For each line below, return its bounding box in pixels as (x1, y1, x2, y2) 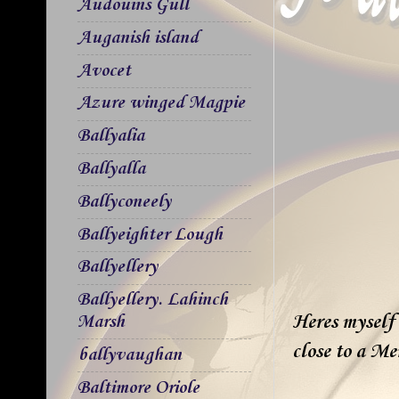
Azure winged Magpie (77, 93, 245, 115)
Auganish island (77, 27, 199, 49)
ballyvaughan (77, 344, 182, 366)
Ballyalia (77, 126, 144, 148)
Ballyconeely (77, 191, 171, 213)
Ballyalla (77, 158, 145, 180)
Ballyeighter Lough (77, 224, 223, 246)
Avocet (77, 60, 131, 82)
